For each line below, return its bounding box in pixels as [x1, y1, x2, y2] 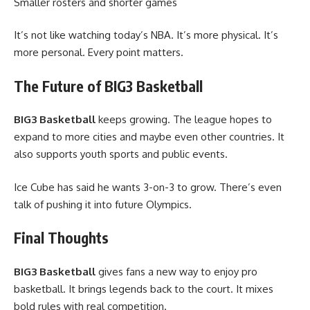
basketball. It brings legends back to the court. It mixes [14, 282, 273, 295]
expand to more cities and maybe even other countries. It [14, 130, 284, 144]
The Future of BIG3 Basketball [14, 76, 203, 95]
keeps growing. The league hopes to [95, 113, 272, 127]
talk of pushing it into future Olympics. [14, 197, 192, 211]
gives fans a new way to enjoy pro [95, 264, 257, 278]
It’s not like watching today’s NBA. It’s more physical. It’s [14, 28, 278, 42]
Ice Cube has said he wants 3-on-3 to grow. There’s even [14, 180, 282, 194]
